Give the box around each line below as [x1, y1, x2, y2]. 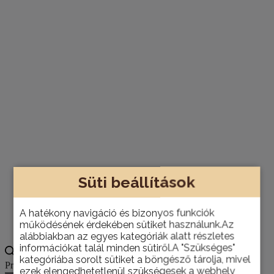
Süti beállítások [78, 172, 196, 191]
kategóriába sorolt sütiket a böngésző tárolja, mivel [20, 253, 251, 265]
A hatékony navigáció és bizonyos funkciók [20, 207, 215, 218]
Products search [5, 260, 68, 270]
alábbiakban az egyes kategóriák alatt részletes [20, 230, 235, 242]
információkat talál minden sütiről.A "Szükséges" [20, 242, 235, 253]
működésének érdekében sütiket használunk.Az [20, 218, 234, 230]
